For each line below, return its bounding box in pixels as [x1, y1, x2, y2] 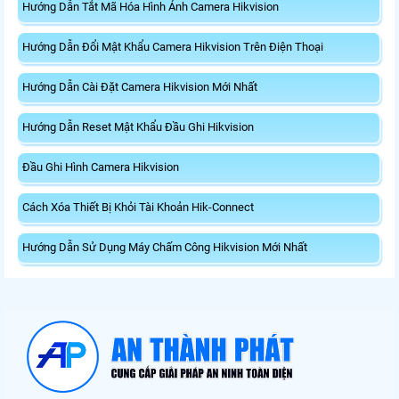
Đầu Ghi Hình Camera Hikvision [22, 159, 179, 174]
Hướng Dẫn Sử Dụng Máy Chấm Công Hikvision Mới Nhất [22, 240, 307, 254]
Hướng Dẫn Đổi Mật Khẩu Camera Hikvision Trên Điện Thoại [22, 39, 323, 53]
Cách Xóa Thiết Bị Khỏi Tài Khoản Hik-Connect [22, 199, 254, 214]
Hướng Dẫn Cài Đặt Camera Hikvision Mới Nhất [22, 79, 257, 94]
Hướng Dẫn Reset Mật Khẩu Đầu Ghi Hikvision [22, 119, 254, 134]
